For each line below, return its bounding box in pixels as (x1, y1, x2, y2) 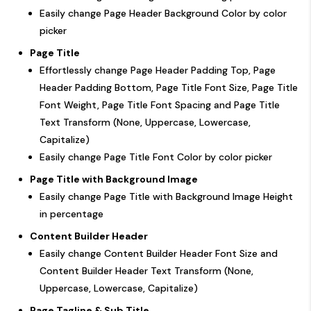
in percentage (40, 207, 103, 220)
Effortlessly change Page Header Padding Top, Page (40, 63, 276, 76)
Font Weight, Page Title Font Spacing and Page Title (40, 98, 280, 111)
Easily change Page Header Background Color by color (40, 6, 287, 19)
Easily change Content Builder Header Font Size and (40, 246, 278, 260)
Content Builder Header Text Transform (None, (40, 264, 253, 277)
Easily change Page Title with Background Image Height (40, 190, 293, 203)
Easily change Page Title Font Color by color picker (40, 150, 272, 163)
